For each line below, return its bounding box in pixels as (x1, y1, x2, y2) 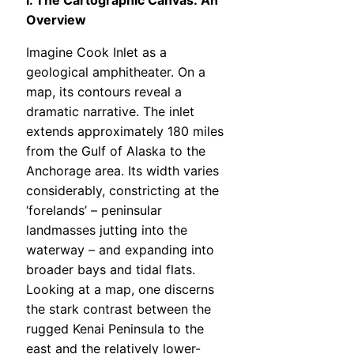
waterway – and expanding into (26, 242, 214, 258)
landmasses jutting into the (26, 222, 187, 239)
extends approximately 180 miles (26, 123, 224, 140)
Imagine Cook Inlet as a (26, 44, 167, 61)
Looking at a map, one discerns (26, 281, 214, 298)
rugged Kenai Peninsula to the (26, 321, 204, 337)
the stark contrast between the (26, 301, 211, 318)
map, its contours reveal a (26, 84, 182, 100)
